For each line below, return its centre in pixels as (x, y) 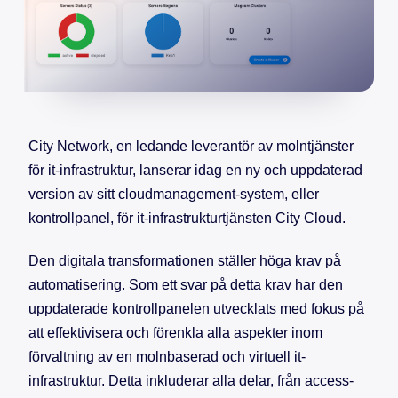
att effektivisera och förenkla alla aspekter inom (175, 333)
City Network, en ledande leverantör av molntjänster (191, 147)
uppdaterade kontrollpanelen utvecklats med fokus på (196, 309)
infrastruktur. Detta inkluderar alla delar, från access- (191, 381)
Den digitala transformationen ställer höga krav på (185, 261)
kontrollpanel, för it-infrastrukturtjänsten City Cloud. (187, 219)
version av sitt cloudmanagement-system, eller (174, 195)
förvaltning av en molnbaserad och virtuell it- (167, 357)
